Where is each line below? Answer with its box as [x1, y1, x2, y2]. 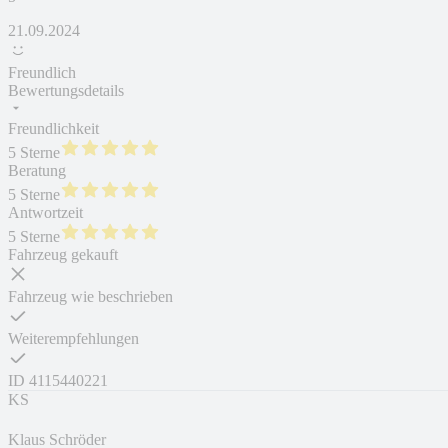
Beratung [8, 162, 66, 180]
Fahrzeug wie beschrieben [8, 288, 173, 306]
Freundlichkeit [8, 120, 99, 138]
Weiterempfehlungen [8, 330, 139, 348]
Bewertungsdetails [8, 82, 124, 100]
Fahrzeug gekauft [8, 246, 118, 264]
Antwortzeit [8, 204, 83, 222]
